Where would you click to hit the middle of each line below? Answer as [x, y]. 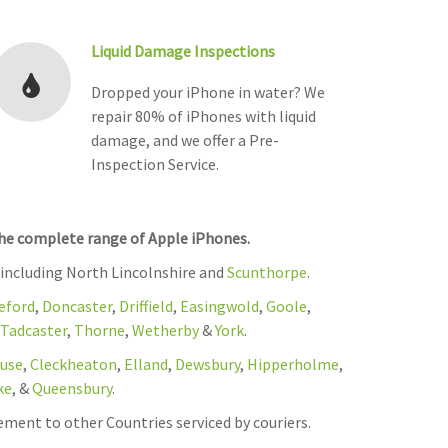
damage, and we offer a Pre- [185, 140]
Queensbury [71, 388]
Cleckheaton [73, 364]
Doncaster [77, 306]
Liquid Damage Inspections [183, 51]
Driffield [146, 306]
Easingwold [219, 306]
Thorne [97, 330]
